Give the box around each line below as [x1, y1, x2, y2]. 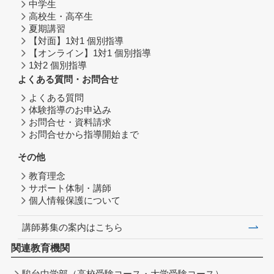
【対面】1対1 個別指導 [29, 35, 124, 46]
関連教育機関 [10, 242, 70, 254]
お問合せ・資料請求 [29, 117, 112, 127]
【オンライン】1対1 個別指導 [29, 48, 152, 58]
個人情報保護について [29, 195, 121, 206]
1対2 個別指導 [29, 60, 87, 70]
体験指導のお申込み [29, 105, 112, 115]
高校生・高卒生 [29, 11, 94, 21]
